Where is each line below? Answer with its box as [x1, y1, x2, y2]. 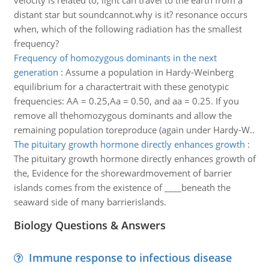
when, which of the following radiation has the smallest [13, 23, 242, 35]
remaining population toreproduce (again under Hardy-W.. [13, 124, 255, 136]
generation [13, 66, 58, 78]
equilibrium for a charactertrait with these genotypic [13, 80, 229, 92]
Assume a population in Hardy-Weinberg [65, 66, 234, 78]
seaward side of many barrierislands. [13, 196, 166, 208]
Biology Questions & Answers [13, 218, 166, 232]
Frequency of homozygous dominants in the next [13, 52, 217, 64]
